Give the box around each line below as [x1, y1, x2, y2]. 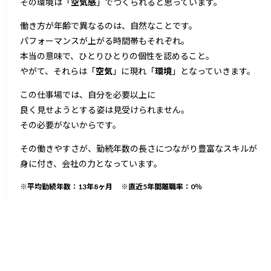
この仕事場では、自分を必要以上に [20, 90, 156, 100]
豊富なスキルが [198, 143, 258, 154]
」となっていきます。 [172, 66, 256, 77]
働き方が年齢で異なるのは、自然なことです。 [20, 21, 198, 31]
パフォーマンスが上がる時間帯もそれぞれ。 [20, 36, 190, 47]
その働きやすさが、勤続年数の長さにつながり [20, 143, 198, 154]
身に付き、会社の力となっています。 [20, 158, 163, 169]
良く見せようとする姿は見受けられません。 [20, 105, 190, 116]
